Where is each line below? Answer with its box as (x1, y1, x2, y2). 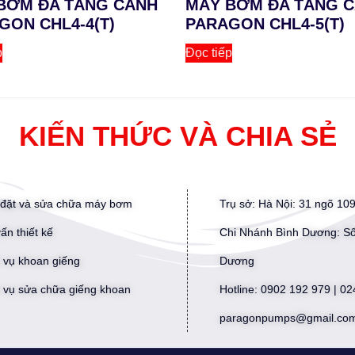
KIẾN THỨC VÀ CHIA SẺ (18, 120, 337, 152)
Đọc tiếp (185, 46, 232, 60)
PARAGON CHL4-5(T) (185, 15, 345, 33)
